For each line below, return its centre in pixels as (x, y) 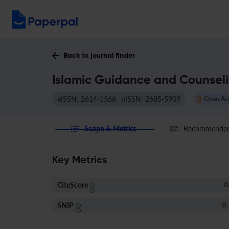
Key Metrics (79, 161)
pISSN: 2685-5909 (151, 99)
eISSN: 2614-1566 (87, 99)
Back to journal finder (99, 56)
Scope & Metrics (111, 129)
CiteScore (73, 185)
